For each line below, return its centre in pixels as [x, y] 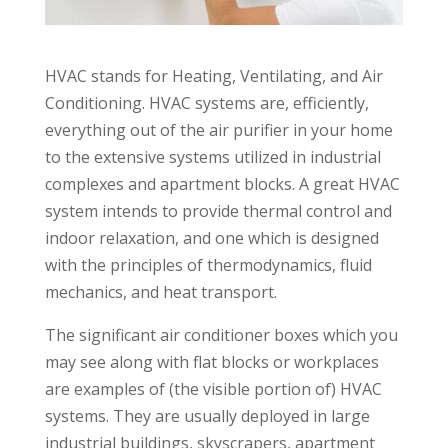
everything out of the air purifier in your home [218, 130]
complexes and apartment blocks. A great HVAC [222, 184]
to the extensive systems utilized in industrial [212, 157]
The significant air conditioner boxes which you [221, 335]
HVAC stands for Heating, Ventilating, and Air [213, 76]
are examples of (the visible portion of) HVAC [213, 389]
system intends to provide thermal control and [218, 211]
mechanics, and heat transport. [160, 292]
